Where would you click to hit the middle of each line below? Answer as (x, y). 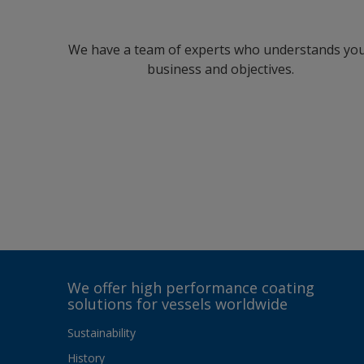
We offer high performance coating (191, 288)
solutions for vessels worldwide (178, 304)
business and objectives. (220, 69)
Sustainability (102, 333)
